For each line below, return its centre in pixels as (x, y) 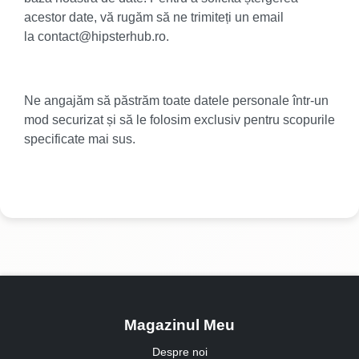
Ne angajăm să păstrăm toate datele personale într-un (176, 101)
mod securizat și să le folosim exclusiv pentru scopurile (179, 120)
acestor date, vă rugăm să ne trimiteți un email (154, 17)
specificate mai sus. (80, 139)
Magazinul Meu (179, 325)
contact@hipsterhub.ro (102, 36)
